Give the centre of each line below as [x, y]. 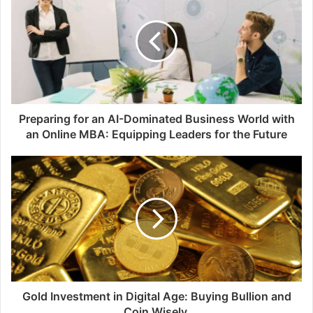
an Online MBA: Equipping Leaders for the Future [156, 134]
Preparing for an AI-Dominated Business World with [156, 119]
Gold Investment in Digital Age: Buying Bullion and [156, 297]
